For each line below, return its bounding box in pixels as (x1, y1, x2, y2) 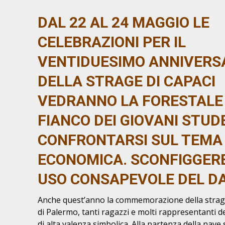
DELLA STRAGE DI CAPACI (38, 72, 215, 90)
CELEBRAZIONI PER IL (38, 33, 186, 51)
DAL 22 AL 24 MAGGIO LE (38, 14, 209, 31)
